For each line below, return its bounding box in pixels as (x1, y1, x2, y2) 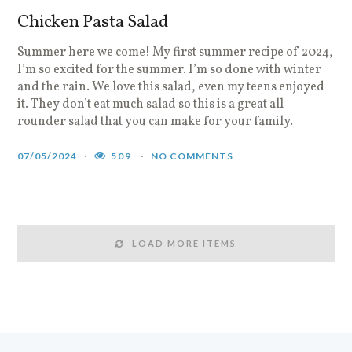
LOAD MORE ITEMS (132, 238, 236, 249)
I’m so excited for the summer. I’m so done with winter (17, 61, 322, 79)
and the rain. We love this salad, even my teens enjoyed (17, 79, 325, 97)
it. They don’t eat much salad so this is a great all (17, 96, 284, 114)
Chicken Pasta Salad (17, 10, 169, 35)
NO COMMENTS (151, 150, 234, 163)
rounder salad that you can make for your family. (17, 113, 294, 131)
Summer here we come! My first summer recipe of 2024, (17, 44, 334, 62)
